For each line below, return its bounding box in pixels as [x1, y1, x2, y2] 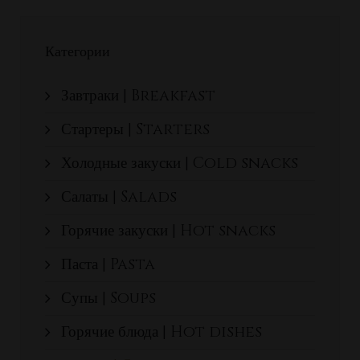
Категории [45, 42, 110, 62]
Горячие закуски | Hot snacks [61, 220, 276, 241]
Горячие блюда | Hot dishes [61, 321, 262, 342]
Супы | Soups [61, 288, 156, 309]
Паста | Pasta [61, 254, 155, 275]
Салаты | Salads [61, 186, 177, 207]
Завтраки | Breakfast [61, 85, 215, 106]
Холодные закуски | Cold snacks [61, 153, 298, 174]
